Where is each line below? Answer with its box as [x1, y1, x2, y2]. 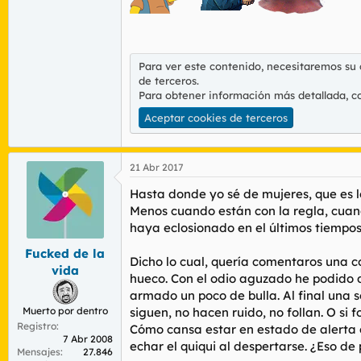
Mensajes [17, 345, 60, 358]
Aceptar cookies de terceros [144, 111, 288, 124]
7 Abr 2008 [63, 332, 113, 345]
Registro [17, 319, 56, 332]
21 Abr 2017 [130, 161, 184, 173]
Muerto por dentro [22, 304, 108, 317]
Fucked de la [25, 245, 105, 261]
